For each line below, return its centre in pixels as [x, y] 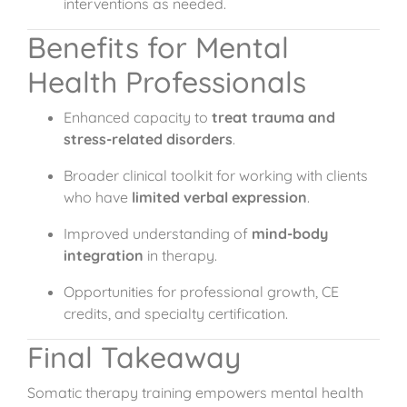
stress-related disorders [148, 139]
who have [98, 197]
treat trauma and [273, 117]
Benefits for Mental [158, 47]
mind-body [290, 233]
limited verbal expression [219, 197]
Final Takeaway [134, 357]
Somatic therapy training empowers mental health [195, 392]
